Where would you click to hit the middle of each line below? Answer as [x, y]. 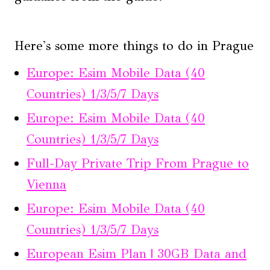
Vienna [46, 184]
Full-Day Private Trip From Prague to [138, 163]
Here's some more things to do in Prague [134, 46]
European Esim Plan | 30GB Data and [137, 253]
